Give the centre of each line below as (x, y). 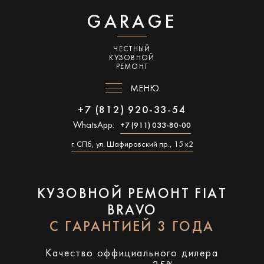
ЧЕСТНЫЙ (132, 49)
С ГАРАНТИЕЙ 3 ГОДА (132, 227)
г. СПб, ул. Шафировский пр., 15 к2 (132, 145)
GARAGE (132, 23)
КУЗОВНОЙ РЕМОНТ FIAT (132, 194)
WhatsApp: (94, 126)
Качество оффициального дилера (132, 254)
